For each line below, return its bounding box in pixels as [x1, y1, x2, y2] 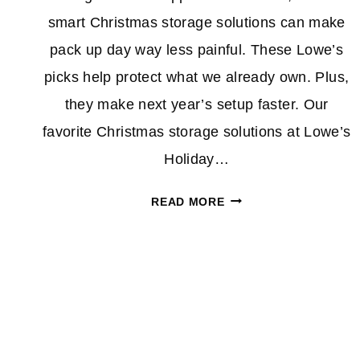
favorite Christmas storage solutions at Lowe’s [42, 123, 351, 140]
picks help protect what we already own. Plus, [44, 68, 350, 85]
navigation [40, 289, 171, 325]
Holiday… [164, 150, 230, 167]
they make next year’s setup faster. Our [64, 96, 329, 112]
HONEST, [223, 211, 276, 225]
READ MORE [151, 194, 225, 208]
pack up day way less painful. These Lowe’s [50, 41, 344, 58]
